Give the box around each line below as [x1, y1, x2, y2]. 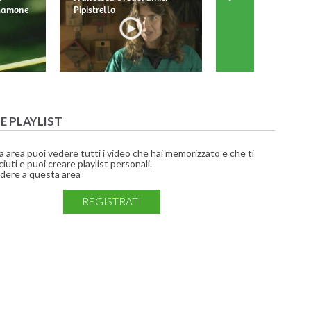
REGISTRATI [82, 195, 142, 208]
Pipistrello [74, 5, 115, 17]
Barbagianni [230, 5, 281, 17]
